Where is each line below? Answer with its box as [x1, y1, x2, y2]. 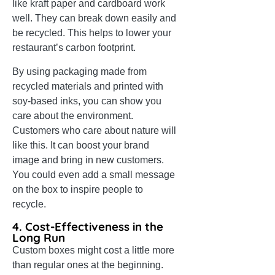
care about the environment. [12, 110, 133, 122]
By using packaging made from [12, 66, 147, 77]
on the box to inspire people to [12, 184, 143, 195]
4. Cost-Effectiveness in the [12, 219, 163, 234]
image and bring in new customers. [12, 155, 164, 166]
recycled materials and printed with [12, 81, 163, 92]
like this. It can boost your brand [12, 140, 149, 151]
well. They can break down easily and [12, 13, 176, 24]
